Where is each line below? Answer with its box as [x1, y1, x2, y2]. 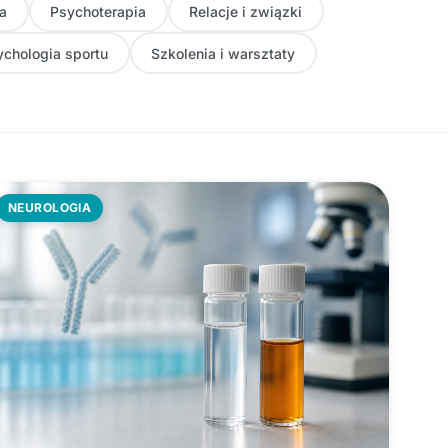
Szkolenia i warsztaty [151, 44, 295, 62]
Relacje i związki [189, 2, 302, 20]
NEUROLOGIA [7, 200, 92, 215]
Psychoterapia [50, 2, 146, 20]
